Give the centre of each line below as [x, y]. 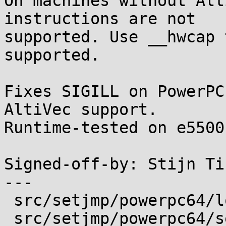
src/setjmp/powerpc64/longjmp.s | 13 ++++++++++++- [9, 200]
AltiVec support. [81, 109]
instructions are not [100, 19]
